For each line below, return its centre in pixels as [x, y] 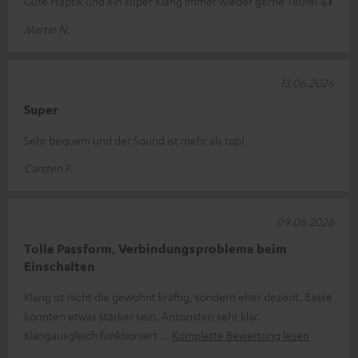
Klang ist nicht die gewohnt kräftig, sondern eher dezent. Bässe [178, 297]
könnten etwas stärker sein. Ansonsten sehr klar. [142, 316]
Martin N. [47, 29]
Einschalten [60, 267]
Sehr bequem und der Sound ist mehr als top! [134, 140]
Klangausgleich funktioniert [92, 335]
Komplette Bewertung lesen [241, 335]
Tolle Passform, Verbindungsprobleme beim [155, 249]
